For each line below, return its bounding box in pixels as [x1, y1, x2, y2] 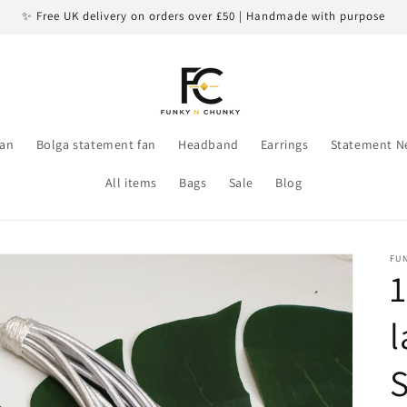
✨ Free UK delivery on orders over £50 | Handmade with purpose [21, 8, 385, 24]
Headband [177, 136, 239, 153]
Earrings [260, 136, 309, 153]
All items [104, 174, 158, 191]
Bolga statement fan [35, 136, 156, 153]
